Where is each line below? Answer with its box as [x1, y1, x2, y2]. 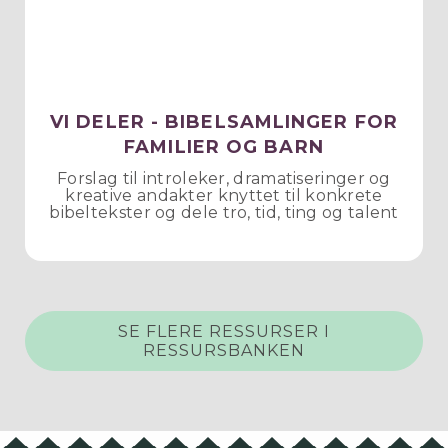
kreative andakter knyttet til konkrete [65, 186, 383, 206]
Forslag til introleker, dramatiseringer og [57, 169, 391, 189]
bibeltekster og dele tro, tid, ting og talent [49, 203, 399, 223]
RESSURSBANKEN [143, 341, 305, 361]
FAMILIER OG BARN [124, 136, 324, 159]
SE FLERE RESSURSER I [118, 322, 330, 342]
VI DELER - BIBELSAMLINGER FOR [50, 111, 398, 134]
